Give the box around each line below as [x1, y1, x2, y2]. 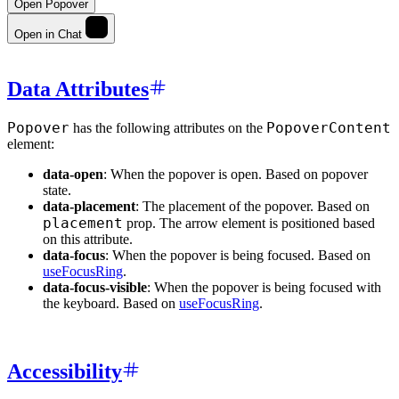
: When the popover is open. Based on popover [103, 166, 368, 182]
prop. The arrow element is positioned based [123, 215, 375, 231]
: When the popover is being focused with [147, 279, 381, 295]
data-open [43, 166, 103, 182]
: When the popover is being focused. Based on [105, 247, 370, 263]
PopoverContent [266, 118, 391, 136]
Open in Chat [14, 27, 82, 41]
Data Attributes [7, 77, 149, 101]
